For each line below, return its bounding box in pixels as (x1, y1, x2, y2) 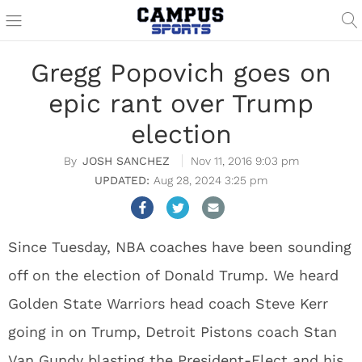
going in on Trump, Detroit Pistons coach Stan (8, 323, 337, 340)
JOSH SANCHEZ (82, 154, 170, 167)
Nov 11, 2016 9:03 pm (190, 154, 299, 167)
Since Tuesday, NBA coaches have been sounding (8, 238, 351, 255)
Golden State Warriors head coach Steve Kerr (8, 295, 328, 312)
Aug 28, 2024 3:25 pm (154, 174, 267, 187)
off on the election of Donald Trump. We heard (8, 267, 339, 284)
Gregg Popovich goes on (31, 57, 331, 88)
